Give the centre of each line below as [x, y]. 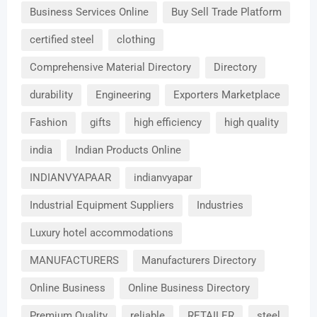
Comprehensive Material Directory [110, 67]
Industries [220, 205]
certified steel [62, 39]
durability [51, 94]
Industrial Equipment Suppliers [102, 205]
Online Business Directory [189, 288]
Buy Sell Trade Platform [226, 12]
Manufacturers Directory [199, 260]
